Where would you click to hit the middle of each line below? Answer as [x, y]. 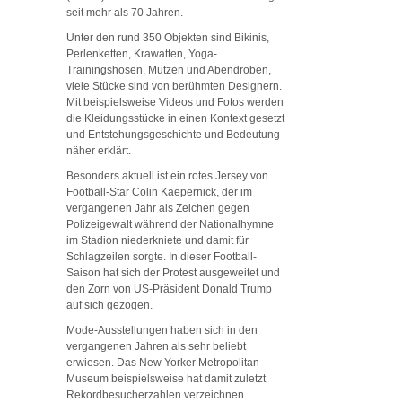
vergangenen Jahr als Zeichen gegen [158, 208]
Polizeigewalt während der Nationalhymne [170, 224]
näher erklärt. [99, 150]
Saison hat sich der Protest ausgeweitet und [173, 272]
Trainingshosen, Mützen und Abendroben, [169, 70]
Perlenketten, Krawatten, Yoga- [142, 53]
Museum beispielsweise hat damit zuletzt [166, 378]
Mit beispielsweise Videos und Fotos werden [175, 102]
